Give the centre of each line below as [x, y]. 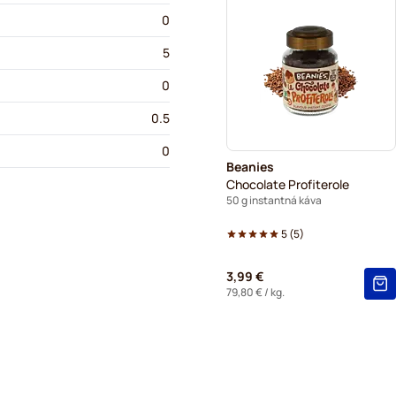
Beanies [250, 166]
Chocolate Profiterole [288, 184]
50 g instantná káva [274, 200]
